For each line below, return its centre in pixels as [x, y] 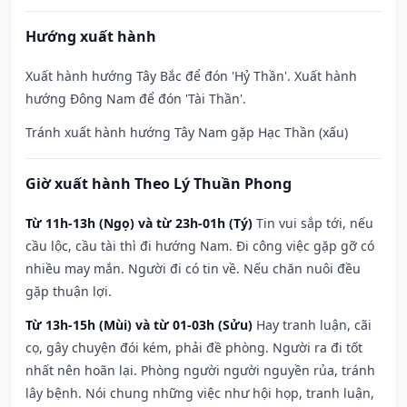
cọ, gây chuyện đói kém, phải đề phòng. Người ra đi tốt [194, 348]
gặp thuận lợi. [69, 292]
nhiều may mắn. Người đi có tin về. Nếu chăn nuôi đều [193, 269]
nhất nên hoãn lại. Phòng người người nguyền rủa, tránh [200, 371]
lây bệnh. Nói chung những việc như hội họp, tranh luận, [200, 393]
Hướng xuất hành [91, 37]
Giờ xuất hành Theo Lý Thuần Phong [159, 184]
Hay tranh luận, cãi [314, 325]
